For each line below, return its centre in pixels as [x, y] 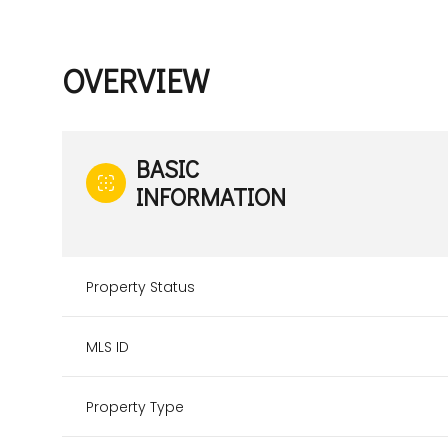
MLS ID [107, 346]
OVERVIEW [135, 80]
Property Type [135, 406]
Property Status [140, 286]
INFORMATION [211, 196]
